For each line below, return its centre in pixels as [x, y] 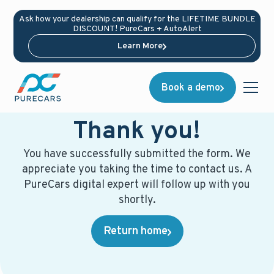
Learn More [140, 46]
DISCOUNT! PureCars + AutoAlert [137, 29]
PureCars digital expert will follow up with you [137, 185]
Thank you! [137, 132]
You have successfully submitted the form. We [137, 154]
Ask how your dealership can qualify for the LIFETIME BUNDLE [137, 19]
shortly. [137, 200]
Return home [135, 231]
